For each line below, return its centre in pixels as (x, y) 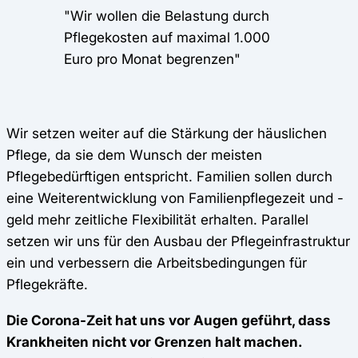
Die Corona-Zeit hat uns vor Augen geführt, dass (169, 320)
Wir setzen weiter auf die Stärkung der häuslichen (167, 133)
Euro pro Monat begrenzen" (152, 59)
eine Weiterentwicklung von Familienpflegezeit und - (175, 198)
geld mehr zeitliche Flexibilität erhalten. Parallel (157, 220)
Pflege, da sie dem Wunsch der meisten (134, 155)
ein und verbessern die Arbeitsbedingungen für (157, 263)
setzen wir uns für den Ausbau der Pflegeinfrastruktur (178, 241)
